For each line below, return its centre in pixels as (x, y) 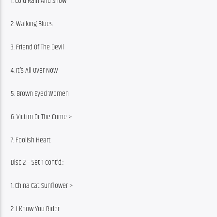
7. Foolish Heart (31, 140)
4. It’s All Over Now (34, 70)
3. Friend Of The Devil (38, 47)
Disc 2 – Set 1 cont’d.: (38, 163)
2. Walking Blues (32, 24)
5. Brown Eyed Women (40, 93)
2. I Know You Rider (35, 209)
